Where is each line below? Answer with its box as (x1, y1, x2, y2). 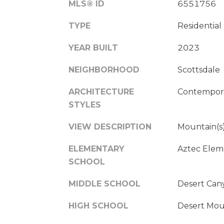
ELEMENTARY (68, 143, 124, 153)
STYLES (68, 99, 101, 109)
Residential (177, 20, 221, 30)
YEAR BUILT (68, 42, 118, 52)
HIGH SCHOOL (68, 200, 128, 210)
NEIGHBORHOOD (68, 64, 139, 74)
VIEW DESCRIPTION (68, 121, 151, 131)
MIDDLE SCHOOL (68, 178, 140, 188)
